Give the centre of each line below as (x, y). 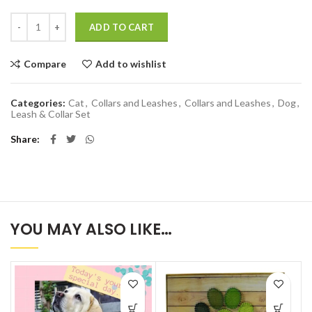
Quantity (30, 19)
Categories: (39, 102)
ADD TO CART (122, 27)
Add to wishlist (131, 63)
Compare (45, 63)
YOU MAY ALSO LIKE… (91, 229)
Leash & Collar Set (51, 114)
